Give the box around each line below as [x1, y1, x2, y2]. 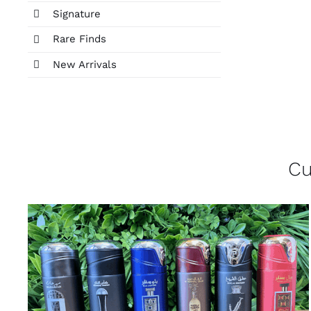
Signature [52, 7, 101, 20]
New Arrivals [52, 58, 117, 71]
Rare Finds [52, 33, 106, 46]
